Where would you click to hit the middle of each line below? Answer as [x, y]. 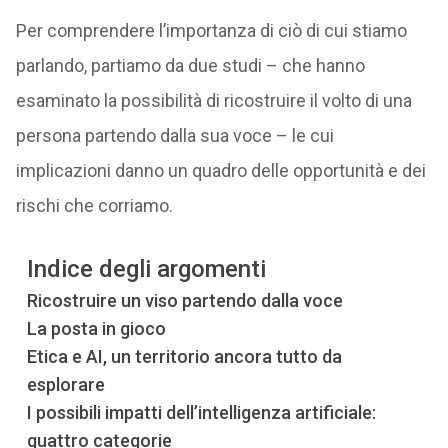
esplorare [65, 384]
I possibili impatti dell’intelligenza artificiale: [201, 412]
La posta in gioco [96, 328]
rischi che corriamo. [94, 205]
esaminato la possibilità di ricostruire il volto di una [213, 100]
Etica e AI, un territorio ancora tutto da [184, 356]
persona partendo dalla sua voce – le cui [174, 135]
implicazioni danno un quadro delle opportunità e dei [220, 170]
